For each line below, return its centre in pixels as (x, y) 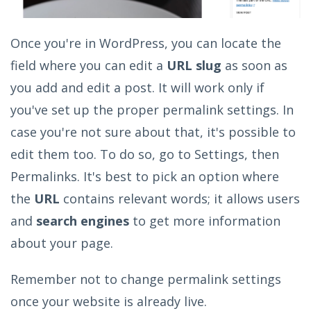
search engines (83, 220)
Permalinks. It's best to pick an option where (145, 176)
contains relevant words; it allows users (180, 198)
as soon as (254, 65)
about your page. (62, 243)
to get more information (205, 220)
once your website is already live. (109, 301)
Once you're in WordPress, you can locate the (146, 43)
